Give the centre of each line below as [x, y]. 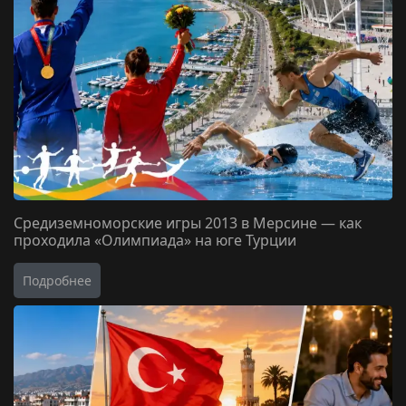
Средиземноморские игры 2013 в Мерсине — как [188, 223]
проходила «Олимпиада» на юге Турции [155, 241]
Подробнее [57, 281]
